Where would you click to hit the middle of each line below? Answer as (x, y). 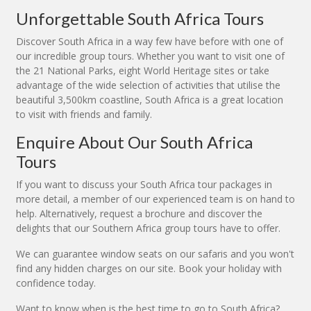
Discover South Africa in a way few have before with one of (150, 42)
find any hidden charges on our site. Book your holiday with (149, 269)
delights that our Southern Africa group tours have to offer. (148, 228)
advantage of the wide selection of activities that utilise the (148, 85)
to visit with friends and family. (84, 115)
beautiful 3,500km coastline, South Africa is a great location (150, 100)
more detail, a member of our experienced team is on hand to (155, 199)
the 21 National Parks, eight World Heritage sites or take (143, 71)
